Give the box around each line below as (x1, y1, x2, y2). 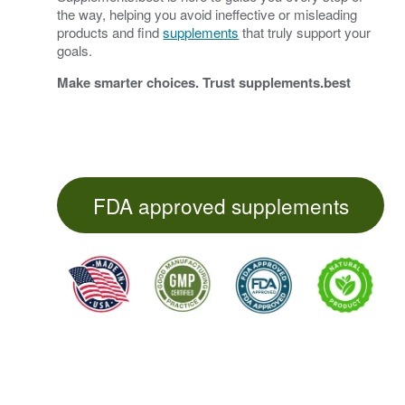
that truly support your (239, 22, 372, 42)
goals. (57, 40, 93, 60)
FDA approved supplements (92, 190, 349, 220)
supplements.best (239, 71, 352, 92)
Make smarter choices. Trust (57, 71, 240, 92)
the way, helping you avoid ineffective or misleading (57, 4, 358, 24)
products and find (57, 22, 164, 42)
